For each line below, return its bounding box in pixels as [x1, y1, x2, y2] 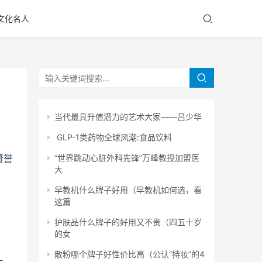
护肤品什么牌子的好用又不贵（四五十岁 [54, 217, 202, 227]
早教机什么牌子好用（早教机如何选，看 [54, 185, 202, 195]
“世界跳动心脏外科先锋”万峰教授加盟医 [54, 153, 199, 163]
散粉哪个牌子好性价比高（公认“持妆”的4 [54, 249, 205, 259]
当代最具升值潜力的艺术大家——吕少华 [54, 112, 202, 122]
